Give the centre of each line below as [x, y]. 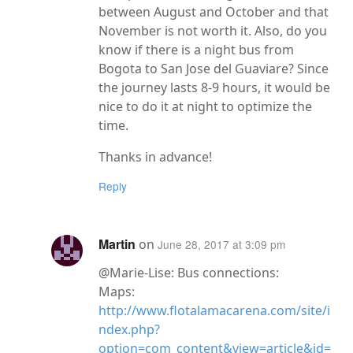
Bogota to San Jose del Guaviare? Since [214, 68]
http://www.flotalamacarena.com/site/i [214, 310]
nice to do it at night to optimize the [205, 106]
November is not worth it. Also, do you [213, 30]
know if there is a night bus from [196, 49]
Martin [119, 244]
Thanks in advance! [155, 156]
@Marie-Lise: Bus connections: [189, 272]
